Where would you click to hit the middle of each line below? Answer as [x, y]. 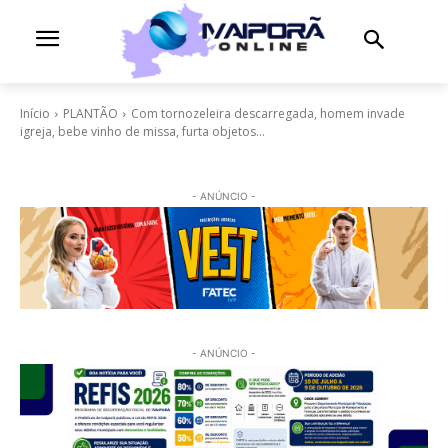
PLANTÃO [90, 113]
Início [35, 113]
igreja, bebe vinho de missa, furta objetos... [142, 131]
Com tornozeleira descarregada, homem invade [268, 113]
